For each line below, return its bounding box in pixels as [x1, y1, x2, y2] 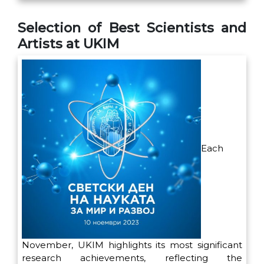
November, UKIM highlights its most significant [22, 239, 242, 251]
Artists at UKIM [18, 35, 119, 52]
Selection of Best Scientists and [18, 19, 246, 37]
